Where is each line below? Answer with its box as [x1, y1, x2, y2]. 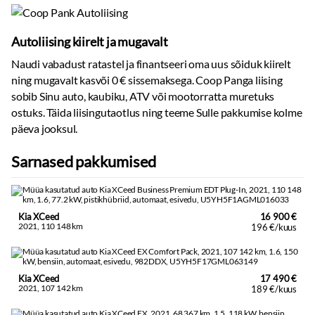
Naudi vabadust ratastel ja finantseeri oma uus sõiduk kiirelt [11, 57, 291, 70]
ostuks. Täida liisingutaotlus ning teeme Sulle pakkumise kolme [11, 105, 302, 119]
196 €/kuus [251, 221, 297, 233]
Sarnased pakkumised [11, 152, 157, 171]
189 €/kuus [251, 283, 297, 295]
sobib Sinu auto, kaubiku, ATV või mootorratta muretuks [11, 89, 275, 103]
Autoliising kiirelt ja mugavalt [11, 34, 168, 49]
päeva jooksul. [11, 122, 78, 135]
